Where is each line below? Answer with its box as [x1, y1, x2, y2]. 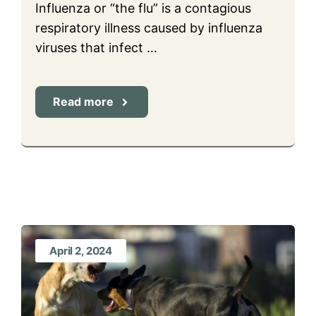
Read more [53, 95, 114, 109]
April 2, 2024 [49, 244, 113, 257]
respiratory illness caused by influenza [35, 20, 262, 35]
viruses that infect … [35, 40, 157, 55]
